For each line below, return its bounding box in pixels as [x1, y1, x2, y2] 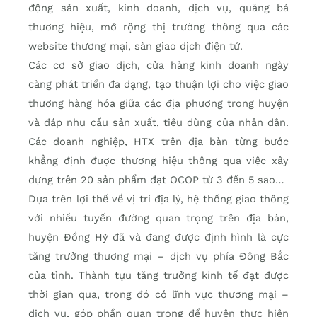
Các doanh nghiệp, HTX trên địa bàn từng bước [28, 135, 289, 149]
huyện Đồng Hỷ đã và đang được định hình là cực [28, 231, 289, 244]
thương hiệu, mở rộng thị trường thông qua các [28, 21, 289, 34]
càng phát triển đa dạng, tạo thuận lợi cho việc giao [28, 78, 289, 91]
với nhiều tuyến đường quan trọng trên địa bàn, [28, 212, 289, 225]
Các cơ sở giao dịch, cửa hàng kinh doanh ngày [28, 59, 289, 72]
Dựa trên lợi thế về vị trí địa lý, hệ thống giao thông [28, 192, 289, 206]
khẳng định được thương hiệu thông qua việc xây [28, 154, 289, 168]
